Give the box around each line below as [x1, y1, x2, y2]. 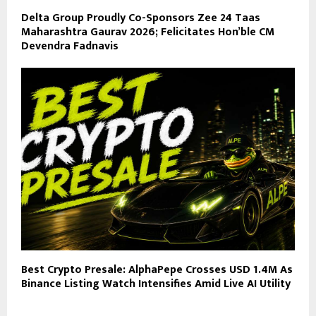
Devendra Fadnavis [21, 37, 119, 56]
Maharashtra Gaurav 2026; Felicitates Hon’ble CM [21, 23, 274, 42]
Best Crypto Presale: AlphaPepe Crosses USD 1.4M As [21, 260, 293, 279]
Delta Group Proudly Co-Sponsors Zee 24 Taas [21, 8, 260, 28]
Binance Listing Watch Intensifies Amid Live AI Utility [21, 274, 291, 293]
